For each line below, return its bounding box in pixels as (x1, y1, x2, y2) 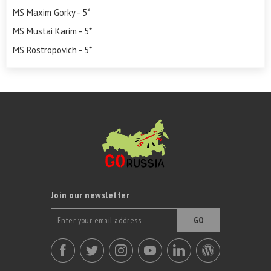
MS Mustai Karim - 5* (13, 25, 92, 38)
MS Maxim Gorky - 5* (13, 7, 90, 19)
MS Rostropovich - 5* (13, 44, 92, 56)
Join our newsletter (51, 189, 130, 201)
